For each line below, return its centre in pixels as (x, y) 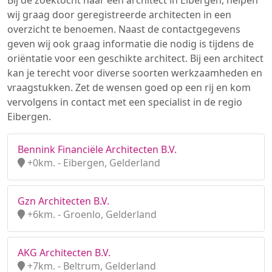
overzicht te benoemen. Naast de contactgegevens (124, 29)
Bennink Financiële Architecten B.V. (97, 149)
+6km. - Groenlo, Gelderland (91, 214)
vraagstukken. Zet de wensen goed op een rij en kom (129, 87)
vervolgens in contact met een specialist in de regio (125, 102)
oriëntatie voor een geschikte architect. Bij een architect (135, 58)
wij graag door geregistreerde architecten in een (119, 15)
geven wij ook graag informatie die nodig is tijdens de (131, 44)
